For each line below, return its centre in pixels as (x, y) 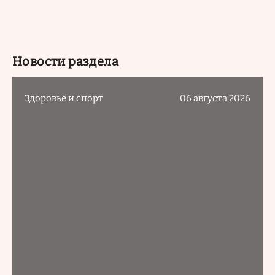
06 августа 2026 (215, 99)
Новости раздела (65, 61)
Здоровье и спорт (64, 99)
